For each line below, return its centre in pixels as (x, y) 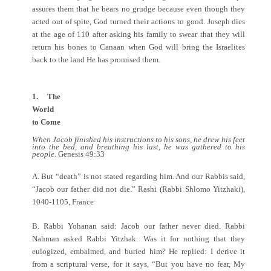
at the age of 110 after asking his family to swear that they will (139, 34)
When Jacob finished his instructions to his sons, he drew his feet (139, 140)
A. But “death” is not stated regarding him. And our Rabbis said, (139, 176)
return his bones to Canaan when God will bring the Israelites (139, 47)
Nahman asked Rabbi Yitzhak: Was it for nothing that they (139, 239)
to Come (46, 122)
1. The (46, 97)
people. (45, 154)
